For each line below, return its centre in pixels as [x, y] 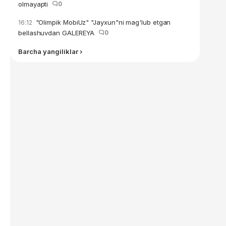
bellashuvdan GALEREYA [59, 33]
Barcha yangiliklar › [50, 51]
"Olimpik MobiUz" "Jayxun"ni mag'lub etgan [102, 22]
